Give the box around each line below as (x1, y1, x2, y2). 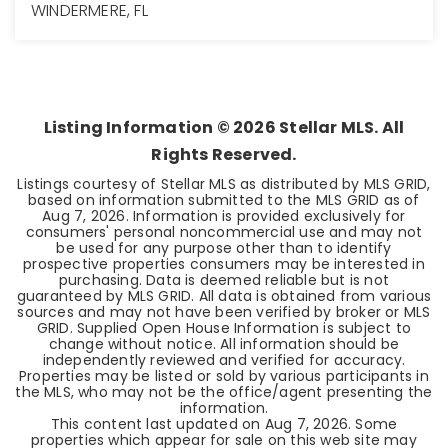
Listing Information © (43, 116, 234, 139)
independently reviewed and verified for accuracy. (42, 350, 406, 370)
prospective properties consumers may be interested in (23, 254, 425, 274)
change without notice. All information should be (48, 334, 400, 354)
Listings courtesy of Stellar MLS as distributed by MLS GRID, (17, 174, 431, 194)
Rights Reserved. (151, 143, 297, 166)
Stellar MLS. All (275, 116, 405, 139)
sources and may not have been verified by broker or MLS (17, 302, 431, 322)
